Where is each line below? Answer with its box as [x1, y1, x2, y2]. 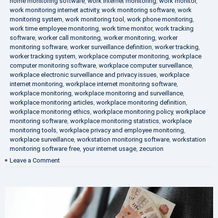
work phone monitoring [127, 16, 193, 23]
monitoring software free [10, 145, 80, 153]
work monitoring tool [65, 16, 124, 23]
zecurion [139, 145, 163, 153]
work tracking [155, 25, 194, 33]
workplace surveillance [10, 136, 74, 144]
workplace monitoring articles [10, 99, 93, 107]
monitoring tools [10, 127, 56, 134]
